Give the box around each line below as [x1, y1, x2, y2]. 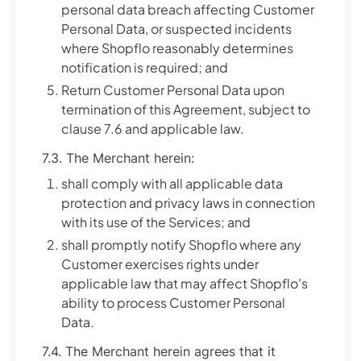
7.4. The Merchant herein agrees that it [42, 343, 276, 359]
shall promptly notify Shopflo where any [61, 236, 301, 253]
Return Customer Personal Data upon [61, 81, 284, 98]
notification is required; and [61, 59, 228, 76]
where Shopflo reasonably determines [61, 39, 293, 56]
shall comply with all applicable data [61, 175, 283, 192]
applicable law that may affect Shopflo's [61, 275, 308, 292]
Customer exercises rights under [61, 255, 259, 272]
